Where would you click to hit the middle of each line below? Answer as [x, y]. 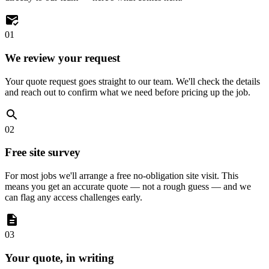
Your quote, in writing [59, 258]
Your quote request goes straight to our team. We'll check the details [132, 81]
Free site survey [43, 153]
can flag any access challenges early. [74, 198]
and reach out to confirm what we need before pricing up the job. [128, 92]
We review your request [62, 58]
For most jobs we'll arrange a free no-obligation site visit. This [122, 176]
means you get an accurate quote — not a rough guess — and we [128, 187]
